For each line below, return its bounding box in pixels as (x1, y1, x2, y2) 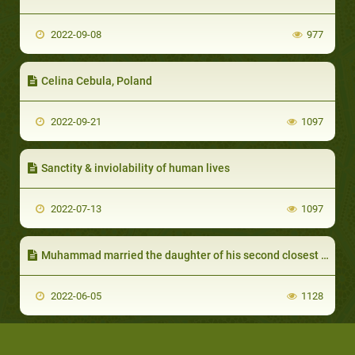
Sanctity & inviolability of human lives (41, 161, 230, 174)
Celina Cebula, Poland (41, 74, 152, 87)
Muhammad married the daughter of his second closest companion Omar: (41, 248, 321, 261)
